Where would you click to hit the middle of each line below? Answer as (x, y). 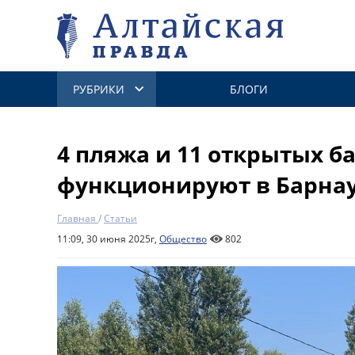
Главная (76, 218)
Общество (183, 239)
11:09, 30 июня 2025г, (108, 239)
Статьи (120, 218)
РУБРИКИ (99, 89)
